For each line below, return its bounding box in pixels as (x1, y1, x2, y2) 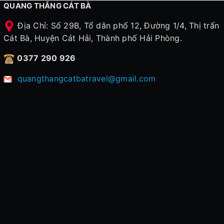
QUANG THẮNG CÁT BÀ (3, 1, 91, 11)
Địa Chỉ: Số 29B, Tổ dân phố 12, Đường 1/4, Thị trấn (15, 20, 219, 31)
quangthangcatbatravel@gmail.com (17, 73, 156, 84)
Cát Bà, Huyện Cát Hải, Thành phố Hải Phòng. (3, 33, 182, 43)
